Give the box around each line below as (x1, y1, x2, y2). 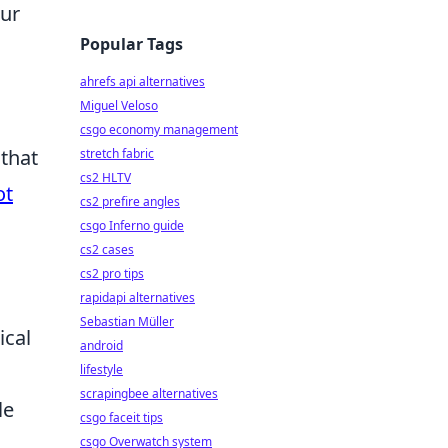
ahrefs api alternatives (80, 73, 205, 90)
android (80, 337, 123, 354)
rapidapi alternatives (80, 289, 195, 306)
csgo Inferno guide (80, 217, 184, 234)
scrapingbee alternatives (80, 385, 218, 402)
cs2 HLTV (80, 169, 131, 186)
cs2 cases (80, 241, 134, 258)
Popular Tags (80, 33, 183, 55)
